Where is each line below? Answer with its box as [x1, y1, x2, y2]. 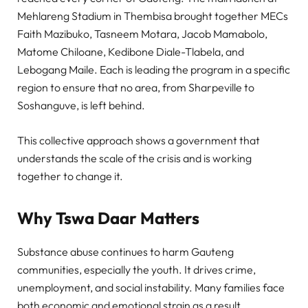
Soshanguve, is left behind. [17, 98, 145, 113]
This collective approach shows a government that [17, 133, 260, 147]
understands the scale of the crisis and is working [17, 151, 252, 165]
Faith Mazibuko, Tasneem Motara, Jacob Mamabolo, [17, 27, 267, 41]
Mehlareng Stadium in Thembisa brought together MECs [17, 9, 288, 23]
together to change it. [17, 168, 123, 183]
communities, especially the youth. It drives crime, [17, 262, 256, 276]
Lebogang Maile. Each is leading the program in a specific [17, 63, 290, 77]
